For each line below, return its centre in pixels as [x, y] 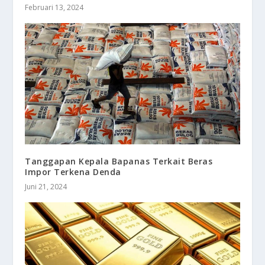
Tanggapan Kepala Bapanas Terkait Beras [119, 161]
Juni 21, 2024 [46, 186]
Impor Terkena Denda [73, 172]
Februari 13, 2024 [54, 8]
